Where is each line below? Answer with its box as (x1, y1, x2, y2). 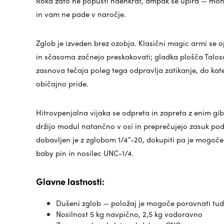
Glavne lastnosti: (36, 175, 104, 188)
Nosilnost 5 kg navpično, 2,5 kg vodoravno (56, 208, 202, 220)
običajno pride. (36, 78, 88, 89)
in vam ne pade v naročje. (36, 8, 126, 20)
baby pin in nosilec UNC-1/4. (36, 147, 134, 159)
